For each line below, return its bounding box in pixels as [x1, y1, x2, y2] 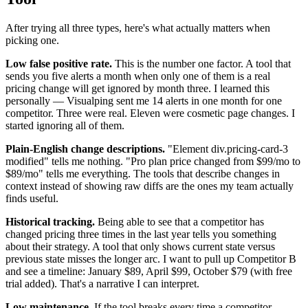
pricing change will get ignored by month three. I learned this [5, 82, 269, 95]
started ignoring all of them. [5, 120, 124, 132]
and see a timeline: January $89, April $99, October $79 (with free [5, 265, 292, 278]
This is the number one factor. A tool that [112, 58, 291, 70]
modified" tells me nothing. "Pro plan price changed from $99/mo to [5, 155, 300, 168]
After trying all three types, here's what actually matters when [5, 22, 270, 34]
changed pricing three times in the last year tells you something [5, 228, 276, 241]
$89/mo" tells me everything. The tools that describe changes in [5, 168, 280, 180]
